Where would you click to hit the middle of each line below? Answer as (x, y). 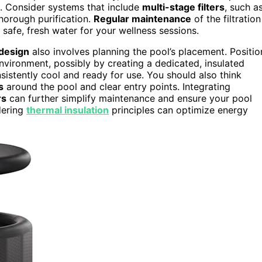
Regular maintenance (142, 18)
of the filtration (226, 18)
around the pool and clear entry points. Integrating (117, 86)
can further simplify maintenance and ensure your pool (129, 98)
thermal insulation (68, 110)
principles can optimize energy (178, 110)
